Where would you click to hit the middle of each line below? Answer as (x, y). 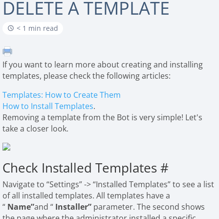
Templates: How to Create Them (62, 95)
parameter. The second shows (149, 207)
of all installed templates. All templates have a (87, 195)
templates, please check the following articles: (87, 76)
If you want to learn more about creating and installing (103, 64)
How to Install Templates (48, 106)
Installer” (75, 207)
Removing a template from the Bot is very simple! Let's (103, 117)
